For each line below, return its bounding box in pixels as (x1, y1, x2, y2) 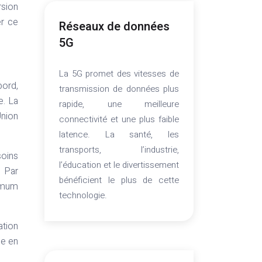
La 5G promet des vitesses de (59, 67, 179, 80)
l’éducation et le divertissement (59, 158, 179, 171)
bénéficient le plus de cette (59, 174, 179, 187)
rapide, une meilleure (59, 98, 179, 111)
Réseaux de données (59, 18, 170, 35)
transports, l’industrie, (59, 143, 179, 156)
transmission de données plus (59, 82, 179, 95)
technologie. (59, 189, 107, 202)
